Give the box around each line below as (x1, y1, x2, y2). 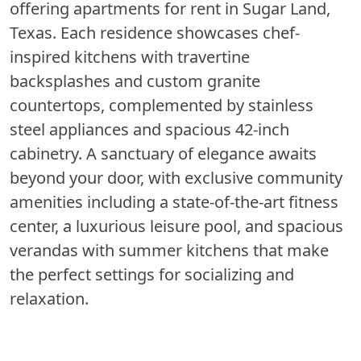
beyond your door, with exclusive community (10, 166, 342, 189)
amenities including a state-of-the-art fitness (10, 190, 338, 213)
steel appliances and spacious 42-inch (10, 118, 289, 140)
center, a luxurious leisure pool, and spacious (10, 214, 343, 237)
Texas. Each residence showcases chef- (10, 21, 300, 44)
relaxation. (10, 287, 89, 309)
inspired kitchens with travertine (10, 45, 250, 68)
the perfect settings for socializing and (10, 263, 294, 285)
